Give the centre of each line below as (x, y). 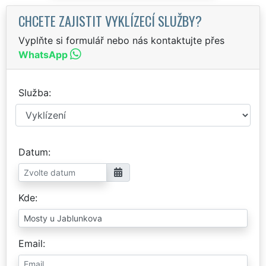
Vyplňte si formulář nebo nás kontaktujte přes (121, 40)
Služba (34, 92)
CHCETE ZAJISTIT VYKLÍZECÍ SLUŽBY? (110, 20)
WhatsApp (43, 54)
